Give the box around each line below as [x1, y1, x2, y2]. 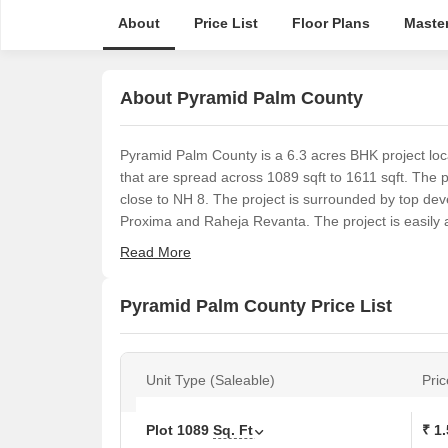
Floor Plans [291, 15, 370, 31]
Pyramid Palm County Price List [120, 295, 392, 316]
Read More [120, 244, 191, 260]
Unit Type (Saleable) [146, 372, 275, 388]
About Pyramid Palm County [120, 87, 363, 108]
